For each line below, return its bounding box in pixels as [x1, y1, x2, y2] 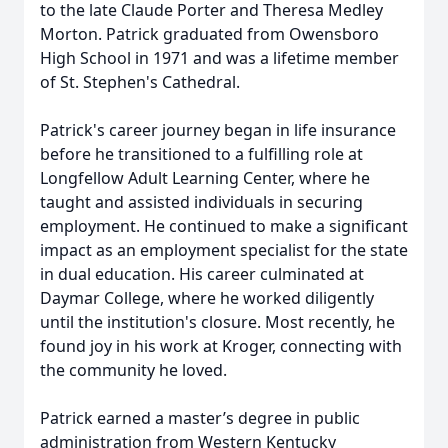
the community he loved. [40, 359, 227, 381]
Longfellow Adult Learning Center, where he [40, 167, 370, 189]
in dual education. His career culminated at [40, 263, 364, 285]
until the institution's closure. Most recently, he [40, 311, 395, 333]
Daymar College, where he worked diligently [40, 287, 374, 309]
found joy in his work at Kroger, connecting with [40, 335, 402, 357]
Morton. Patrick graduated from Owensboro [40, 23, 379, 45]
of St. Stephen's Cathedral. [40, 71, 240, 93]
